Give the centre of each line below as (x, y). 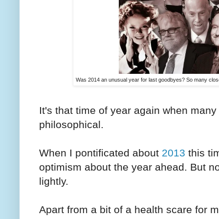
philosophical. (71, 124)
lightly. (54, 181)
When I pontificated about (100, 153)
